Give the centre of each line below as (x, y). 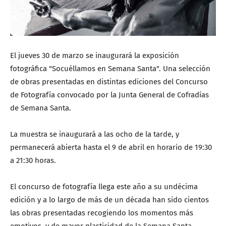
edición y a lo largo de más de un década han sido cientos (109, 200)
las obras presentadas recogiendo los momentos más (102, 213)
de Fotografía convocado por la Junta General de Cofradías (109, 95)
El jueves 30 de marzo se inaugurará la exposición (95, 56)
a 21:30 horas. (33, 161)
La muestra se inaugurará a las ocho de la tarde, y (95, 134)
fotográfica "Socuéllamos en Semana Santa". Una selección (110, 69)
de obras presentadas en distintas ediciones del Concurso (109, 82)
